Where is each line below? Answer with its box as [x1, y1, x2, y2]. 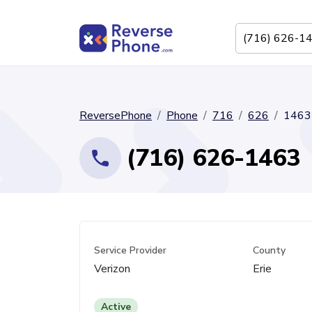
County [253, 244, 286, 257]
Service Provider [94, 244, 166, 257]
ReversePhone [79, 108, 152, 123]
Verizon [94, 261, 130, 276]
